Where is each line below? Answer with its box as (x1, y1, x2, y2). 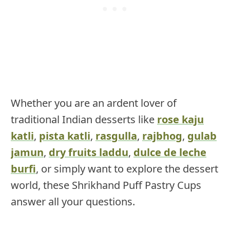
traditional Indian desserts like (11, 112, 157, 127)
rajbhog (142, 129, 182, 143)
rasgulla (95, 129, 137, 143)
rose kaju (157, 112, 204, 127)
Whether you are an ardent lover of (11, 96, 177, 110)
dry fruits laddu (49, 145, 128, 160)
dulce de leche (133, 145, 206, 160)
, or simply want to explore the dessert (36, 162, 218, 176)
